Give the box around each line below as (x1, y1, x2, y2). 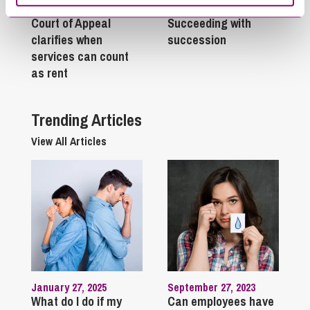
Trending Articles (31, 108, 142, 131)
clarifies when (31, 30, 102, 48)
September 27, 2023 (167, 279, 255, 295)
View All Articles (31, 133, 107, 149)
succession (167, 30, 226, 48)
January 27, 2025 (31, 279, 107, 295)
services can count (31, 47, 129, 65)
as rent (31, 64, 68, 82)
